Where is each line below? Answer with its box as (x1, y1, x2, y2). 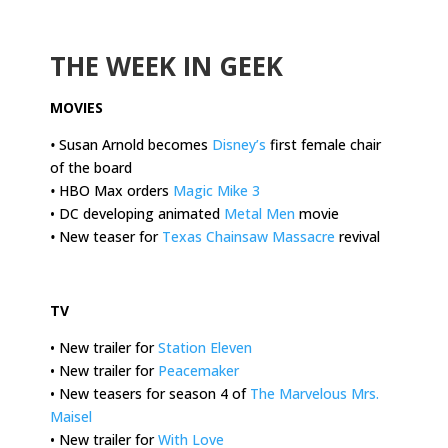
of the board (50, 157, 132, 177)
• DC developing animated (50, 203, 224, 223)
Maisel (50, 406, 92, 426)
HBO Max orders (59, 180, 173, 200)
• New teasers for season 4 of (50, 383, 250, 403)
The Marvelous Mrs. (250, 383, 379, 403)
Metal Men (224, 203, 295, 223)
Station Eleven (158, 337, 252, 357)
